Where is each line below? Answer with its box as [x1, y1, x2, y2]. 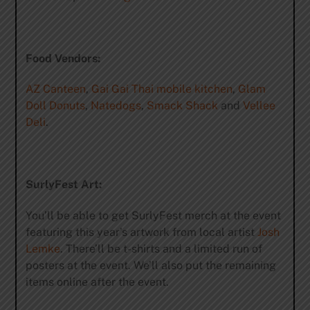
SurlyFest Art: [25, 177, 102, 191]
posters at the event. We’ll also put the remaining [25, 258, 276, 272]
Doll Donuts [25, 99, 85, 113]
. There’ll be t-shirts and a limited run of [60, 241, 262, 255]
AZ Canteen [25, 82, 86, 96]
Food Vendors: [25, 51, 100, 65]
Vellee [242, 99, 275, 113]
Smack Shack [146, 99, 218, 113]
